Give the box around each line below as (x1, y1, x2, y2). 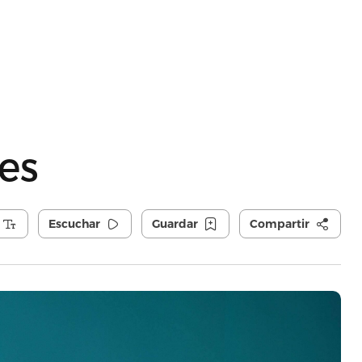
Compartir (249, 217, 309, 231)
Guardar (151, 217, 198, 231)
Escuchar (48, 217, 100, 231)
